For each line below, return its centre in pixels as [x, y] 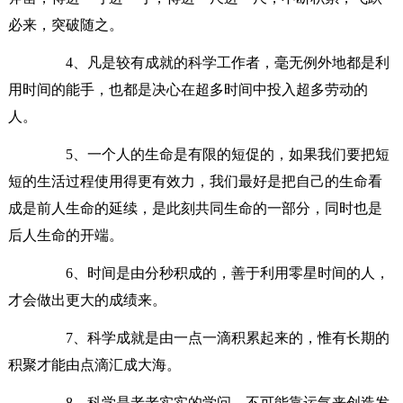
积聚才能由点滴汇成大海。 [94, 364]
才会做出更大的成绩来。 [87, 300]
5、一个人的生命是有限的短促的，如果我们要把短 [213, 154]
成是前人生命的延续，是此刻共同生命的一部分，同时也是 [195, 208]
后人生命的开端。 [65, 235]
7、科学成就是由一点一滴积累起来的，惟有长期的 [213, 337]
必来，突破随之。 [65, 24]
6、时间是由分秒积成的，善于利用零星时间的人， [213, 273]
